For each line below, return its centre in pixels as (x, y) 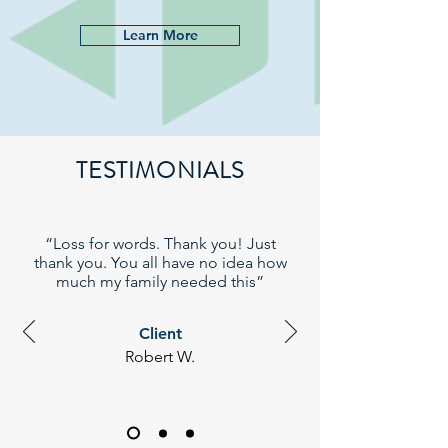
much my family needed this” (160, 281)
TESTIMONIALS (160, 170)
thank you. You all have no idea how (160, 262)
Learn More (160, 35)
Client (160, 333)
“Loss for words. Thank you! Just (160, 243)
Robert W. (160, 356)
